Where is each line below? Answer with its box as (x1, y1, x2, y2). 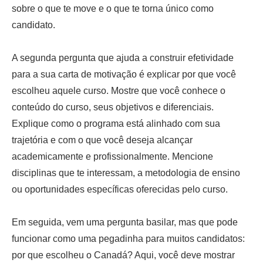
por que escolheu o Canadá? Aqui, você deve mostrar (12, 249, 235, 260)
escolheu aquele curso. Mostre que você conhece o (12, 85, 225, 96)
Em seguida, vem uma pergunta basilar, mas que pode (12, 217, 238, 227)
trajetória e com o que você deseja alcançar (12, 134, 193, 145)
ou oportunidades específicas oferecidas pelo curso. (12, 184, 228, 194)
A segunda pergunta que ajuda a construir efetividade (12, 52, 234, 63)
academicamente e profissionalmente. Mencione (12, 151, 213, 161)
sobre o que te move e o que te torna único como (12, 3, 214, 14)
